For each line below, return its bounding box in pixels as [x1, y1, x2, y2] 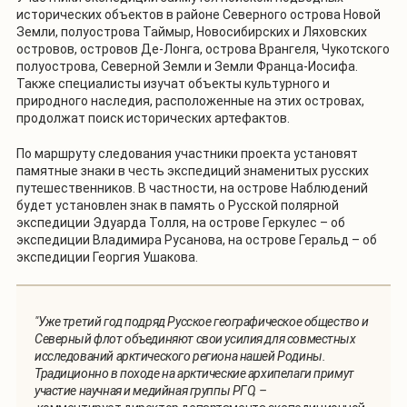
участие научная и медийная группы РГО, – [35, 383, 267, 399]
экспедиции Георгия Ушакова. [16, 250, 198, 265]
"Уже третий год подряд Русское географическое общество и [35, 314, 369, 330]
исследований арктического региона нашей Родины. [35, 349, 326, 364]
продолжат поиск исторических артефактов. [16, 111, 290, 126]
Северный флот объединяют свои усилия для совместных [35, 332, 356, 347]
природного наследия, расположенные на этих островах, [16, 94, 364, 109]
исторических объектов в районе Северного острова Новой [16, 7, 381, 23]
